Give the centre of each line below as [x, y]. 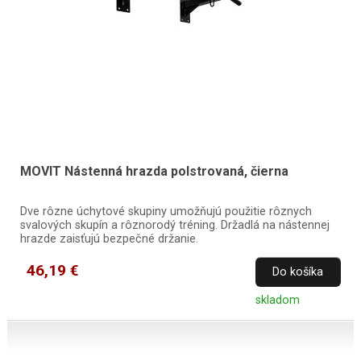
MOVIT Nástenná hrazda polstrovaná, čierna [154, 172]
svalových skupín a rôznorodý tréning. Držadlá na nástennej [174, 226]
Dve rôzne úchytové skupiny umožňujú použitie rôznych [166, 212]
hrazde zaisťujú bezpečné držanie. [109, 239]
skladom [277, 301]
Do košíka [298, 272]
